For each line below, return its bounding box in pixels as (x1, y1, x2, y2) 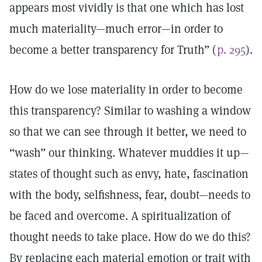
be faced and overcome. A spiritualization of (9, 208, 230, 223)
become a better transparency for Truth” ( (9, 42, 217, 57)
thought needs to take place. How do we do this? (9, 229, 251, 244)
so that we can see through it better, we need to (9, 124, 246, 139)
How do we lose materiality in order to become (9, 82, 243, 97)
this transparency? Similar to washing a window (9, 103, 251, 118)
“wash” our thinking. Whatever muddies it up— (9, 145, 249, 160)
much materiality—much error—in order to (9, 21, 223, 36)
